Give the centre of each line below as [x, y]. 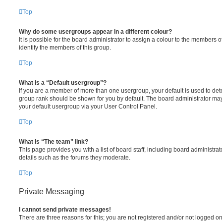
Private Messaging [52, 192]
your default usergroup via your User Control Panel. [88, 107]
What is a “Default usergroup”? [63, 83]
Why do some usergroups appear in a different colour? [95, 32]
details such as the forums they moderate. [75, 158]
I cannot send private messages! [65, 210]
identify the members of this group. [65, 48]
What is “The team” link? [54, 142]
